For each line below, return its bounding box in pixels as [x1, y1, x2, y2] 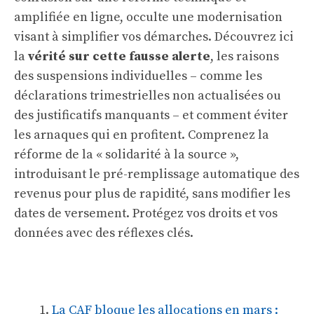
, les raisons [210, 48, 279, 64]
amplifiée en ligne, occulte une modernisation [14, 9, 282, 25]
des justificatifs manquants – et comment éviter [14, 107, 288, 123]
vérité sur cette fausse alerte [28, 48, 210, 64]
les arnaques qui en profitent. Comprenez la [14, 127, 269, 143]
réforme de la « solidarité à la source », [14, 146, 239, 163]
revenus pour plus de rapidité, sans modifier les [14, 186, 290, 202]
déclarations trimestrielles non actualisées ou [14, 88, 281, 104]
